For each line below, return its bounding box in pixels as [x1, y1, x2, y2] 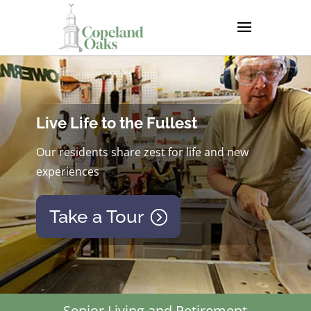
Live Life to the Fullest [35, 114, 197, 132]
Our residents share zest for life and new [35, 144, 249, 160]
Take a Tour [49, 205, 144, 227]
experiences [35, 164, 99, 179]
